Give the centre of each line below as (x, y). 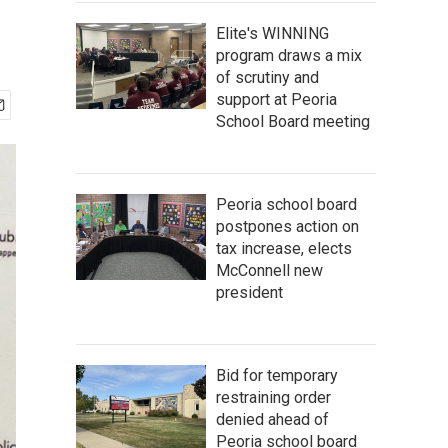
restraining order (273, 397)
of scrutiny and (267, 77)
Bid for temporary (277, 375)
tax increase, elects (284, 248)
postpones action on (287, 226)
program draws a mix (289, 55)
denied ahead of (272, 419)
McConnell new (269, 270)
